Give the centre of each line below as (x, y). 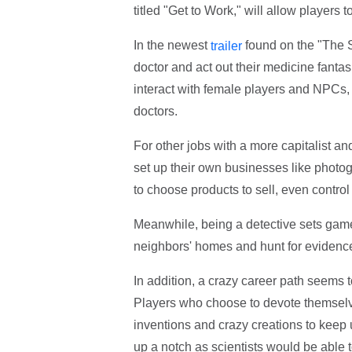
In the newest (172, 45)
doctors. (157, 112)
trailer (226, 46)
